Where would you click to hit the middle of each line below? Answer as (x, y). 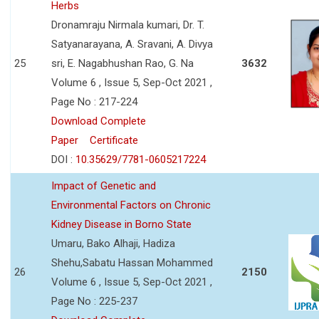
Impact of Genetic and (104, 185)
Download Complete (99, 121)
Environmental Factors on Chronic (131, 205)
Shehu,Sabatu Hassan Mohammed (132, 262)
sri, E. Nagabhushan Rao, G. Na (122, 63)
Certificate (114, 140)
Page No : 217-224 (94, 101)
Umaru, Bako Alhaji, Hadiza (113, 243)
